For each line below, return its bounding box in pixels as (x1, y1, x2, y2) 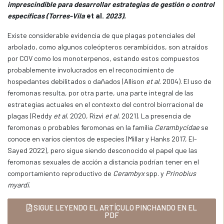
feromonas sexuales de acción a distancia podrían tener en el (7, 157, 199, 166)
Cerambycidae (154, 123, 201, 131)
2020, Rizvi (68, 111, 105, 120)
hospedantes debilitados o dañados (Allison (7, 77, 146, 85)
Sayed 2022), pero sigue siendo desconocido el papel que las (7, 146, 197, 154)
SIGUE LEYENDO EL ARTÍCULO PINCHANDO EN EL (32, 203, 197, 212)
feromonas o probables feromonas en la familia (7, 123, 154, 131)
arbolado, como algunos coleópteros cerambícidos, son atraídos (7, 42, 208, 51)
